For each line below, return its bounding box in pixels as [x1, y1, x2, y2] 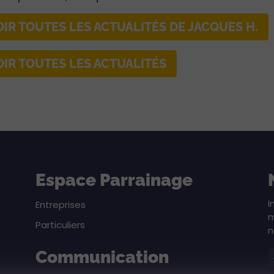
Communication [35, 246, 169, 267]
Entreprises [35, 198, 86, 211]
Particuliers [35, 218, 85, 231]
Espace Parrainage [35, 170, 193, 191]
